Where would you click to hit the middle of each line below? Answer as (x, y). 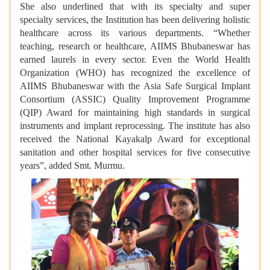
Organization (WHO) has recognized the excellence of (135, 72)
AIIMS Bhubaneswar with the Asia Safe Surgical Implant (135, 86)
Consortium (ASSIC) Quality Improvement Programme (135, 99)
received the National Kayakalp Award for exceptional (135, 139)
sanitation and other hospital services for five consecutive (135, 152)
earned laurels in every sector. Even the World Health (135, 59)
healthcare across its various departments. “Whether (135, 33)
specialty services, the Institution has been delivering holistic (135, 19)
